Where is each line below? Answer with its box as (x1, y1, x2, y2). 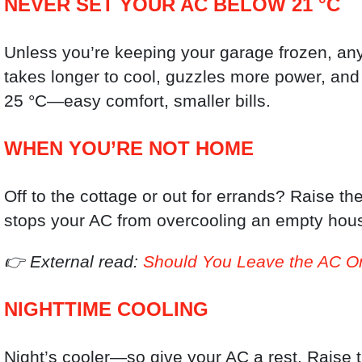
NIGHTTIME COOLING (4, 297, 209, 320)
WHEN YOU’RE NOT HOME (4, 137, 255, 159)
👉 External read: (4, 251, 144, 271)
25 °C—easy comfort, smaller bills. (4, 90, 271, 110)
